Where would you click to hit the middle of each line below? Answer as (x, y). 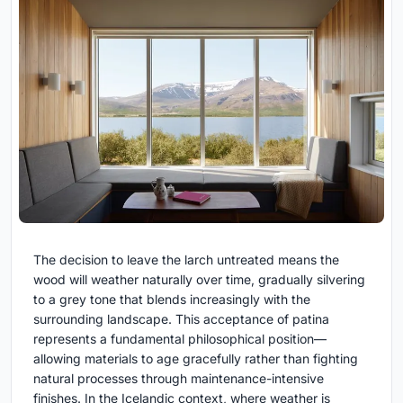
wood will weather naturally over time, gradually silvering (199, 279)
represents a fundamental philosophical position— (180, 338)
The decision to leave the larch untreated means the (186, 259)
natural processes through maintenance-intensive (179, 378)
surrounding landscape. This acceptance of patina (181, 318)
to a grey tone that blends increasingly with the (172, 299)
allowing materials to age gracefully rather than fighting (196, 358)
